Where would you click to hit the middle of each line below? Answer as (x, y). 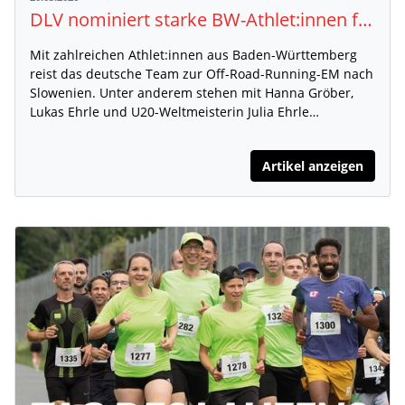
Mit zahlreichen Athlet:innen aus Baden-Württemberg (193, 55)
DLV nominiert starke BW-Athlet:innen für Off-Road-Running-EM (365, 20)
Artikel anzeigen (313, 166)
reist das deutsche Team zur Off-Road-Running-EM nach (202, 74)
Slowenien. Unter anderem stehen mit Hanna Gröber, (192, 93)
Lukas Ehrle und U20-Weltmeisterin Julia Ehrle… (174, 112)
